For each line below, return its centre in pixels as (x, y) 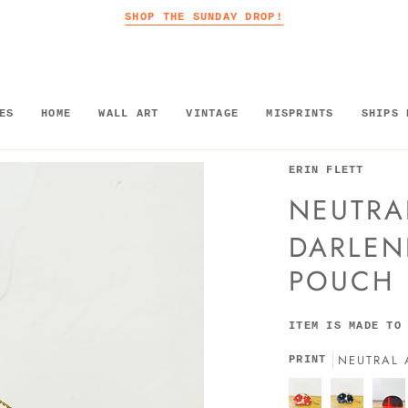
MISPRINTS (300, 113)
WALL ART (129, 113)
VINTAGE (213, 113)
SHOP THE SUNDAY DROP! (204, 17)
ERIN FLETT (326, 170)
